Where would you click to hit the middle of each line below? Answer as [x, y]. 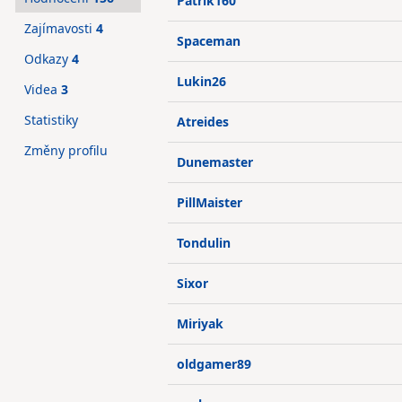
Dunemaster [215, 162]
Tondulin [204, 243]
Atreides [203, 122]
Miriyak [200, 323]
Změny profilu [66, 150]
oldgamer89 [214, 364]
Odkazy [48, 59]
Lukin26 [201, 81]
